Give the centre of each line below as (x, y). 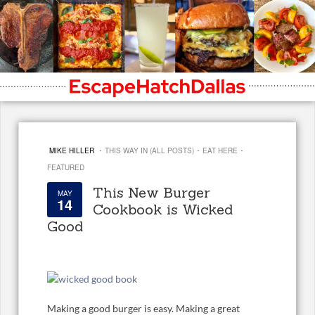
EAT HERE (220, 151)
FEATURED (66, 168)
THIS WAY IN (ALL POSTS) (149, 151)
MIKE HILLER (72, 151)
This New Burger (152, 193)
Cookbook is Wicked (163, 210)
